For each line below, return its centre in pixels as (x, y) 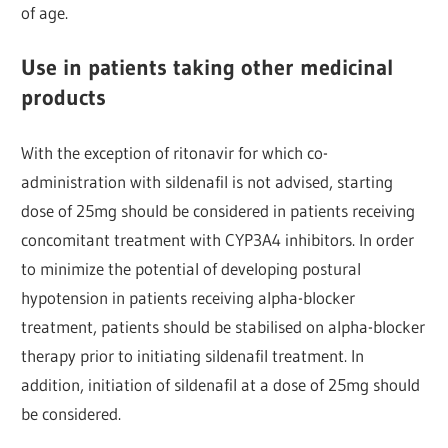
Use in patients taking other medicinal (208, 67)
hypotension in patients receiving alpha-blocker (188, 298)
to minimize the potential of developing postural (191, 269)
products (64, 97)
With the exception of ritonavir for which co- (175, 153)
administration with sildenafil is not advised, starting (207, 182)
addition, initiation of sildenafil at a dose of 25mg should (221, 385)
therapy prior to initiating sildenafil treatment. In (193, 356)
